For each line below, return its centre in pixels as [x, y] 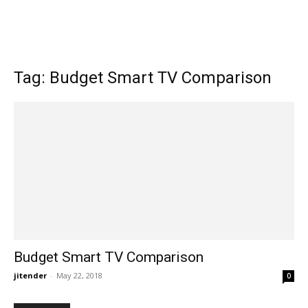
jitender [30, 276]
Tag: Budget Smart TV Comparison [143, 78]
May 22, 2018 [79, 276]
